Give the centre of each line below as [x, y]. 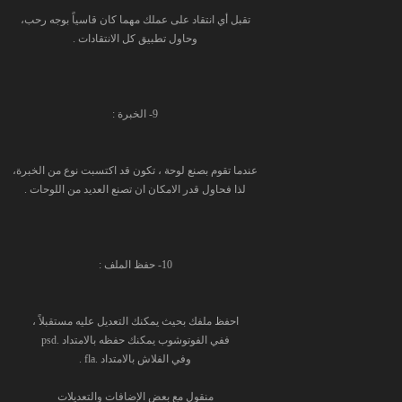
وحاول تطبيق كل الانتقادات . [135, 39]
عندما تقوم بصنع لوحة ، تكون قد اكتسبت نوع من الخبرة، [135, 170]
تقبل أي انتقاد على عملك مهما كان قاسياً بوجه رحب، [135, 20]
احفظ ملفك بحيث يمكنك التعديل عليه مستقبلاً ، [135, 321]
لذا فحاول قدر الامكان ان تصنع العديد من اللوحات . [135, 189]
